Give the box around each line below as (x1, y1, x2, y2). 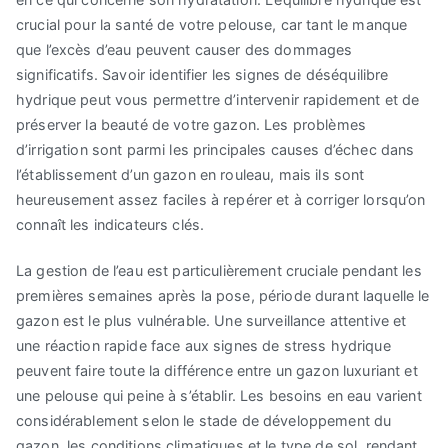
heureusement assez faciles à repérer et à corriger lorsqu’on (16, 191, 426, 209)
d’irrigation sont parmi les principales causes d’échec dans (16, 141, 415, 159)
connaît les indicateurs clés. (16, 216, 205, 234)
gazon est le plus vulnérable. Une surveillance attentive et (16, 311, 407, 329)
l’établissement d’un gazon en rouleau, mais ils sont (16, 166, 365, 184)
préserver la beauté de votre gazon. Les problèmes (16, 116, 367, 134)
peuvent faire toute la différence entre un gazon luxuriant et (16, 361, 418, 379)
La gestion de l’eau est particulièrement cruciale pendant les (16, 261, 422, 279)
